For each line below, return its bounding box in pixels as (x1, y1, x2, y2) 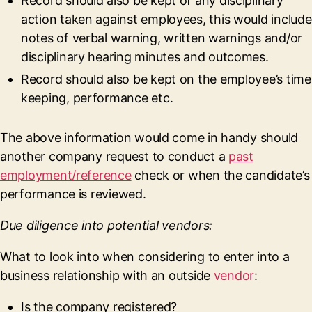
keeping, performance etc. (21, 91, 173, 105)
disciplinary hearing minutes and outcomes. (21, 49, 269, 64)
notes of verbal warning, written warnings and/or (21, 31, 303, 45)
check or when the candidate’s (131, 168, 310, 182)
